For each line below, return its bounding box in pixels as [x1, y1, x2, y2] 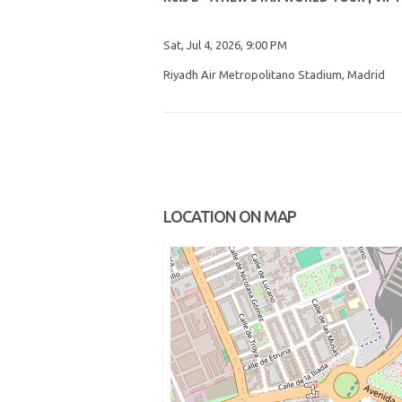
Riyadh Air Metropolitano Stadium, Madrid [163, 68, 385, 81]
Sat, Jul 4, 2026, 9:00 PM [163, 39, 287, 51]
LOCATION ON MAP [163, 207, 296, 225]
